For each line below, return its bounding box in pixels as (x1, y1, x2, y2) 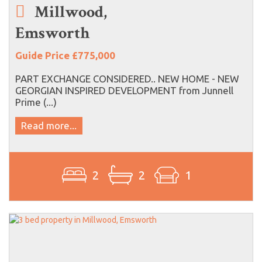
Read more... (21, 119, 77, 131)
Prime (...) (15, 96, 57, 108)
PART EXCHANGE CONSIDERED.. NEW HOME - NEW (15, 73, 239, 84)
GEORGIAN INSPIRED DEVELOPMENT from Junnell (15, 84, 233, 96)
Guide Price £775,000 (15, 49, 115, 61)
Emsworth (15, 22, 89, 44)
